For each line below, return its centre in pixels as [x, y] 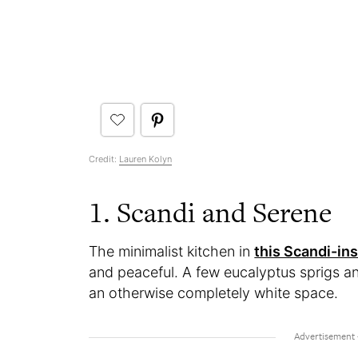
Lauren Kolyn [146, 159]
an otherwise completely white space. [214, 292]
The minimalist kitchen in [172, 251]
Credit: [104, 159]
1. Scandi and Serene [217, 212]
